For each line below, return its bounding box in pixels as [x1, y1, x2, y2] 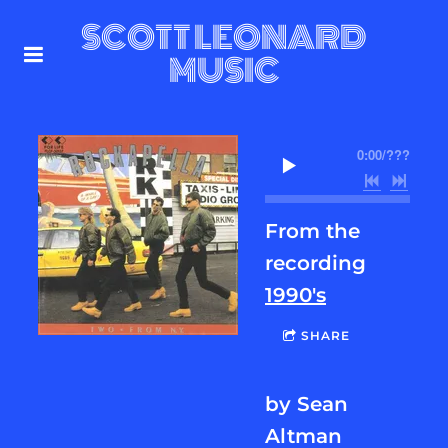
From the [265, 218, 360, 243]
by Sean [265, 391, 348, 416]
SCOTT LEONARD [81, 14, 367, 61]
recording [265, 250, 366, 275]
